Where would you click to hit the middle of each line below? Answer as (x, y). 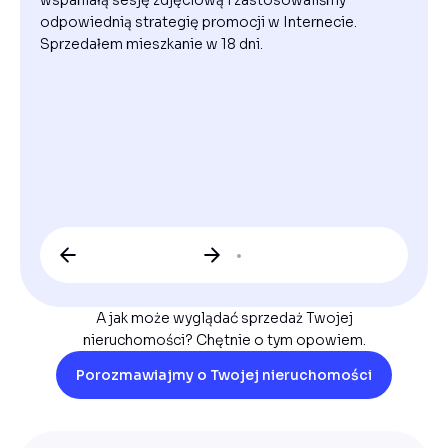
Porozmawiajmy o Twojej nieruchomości (224, 375)
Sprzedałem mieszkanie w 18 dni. (151, 44)
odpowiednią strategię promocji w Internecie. (198, 22)
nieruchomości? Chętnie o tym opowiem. (224, 340)
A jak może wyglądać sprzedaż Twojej (224, 318)
